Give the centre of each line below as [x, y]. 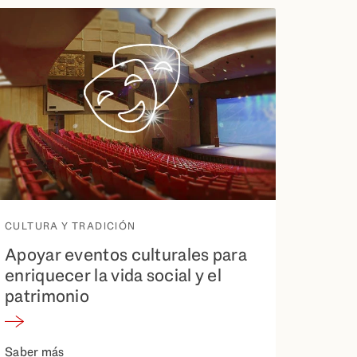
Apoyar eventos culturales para [126, 255]
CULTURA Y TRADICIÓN [71, 226]
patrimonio [49, 296]
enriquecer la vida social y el [114, 276]
